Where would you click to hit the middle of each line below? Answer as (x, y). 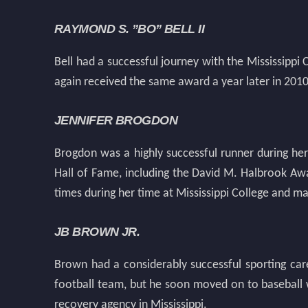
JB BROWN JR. (97, 232)
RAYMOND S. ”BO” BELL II (130, 29)
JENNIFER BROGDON (116, 120)
